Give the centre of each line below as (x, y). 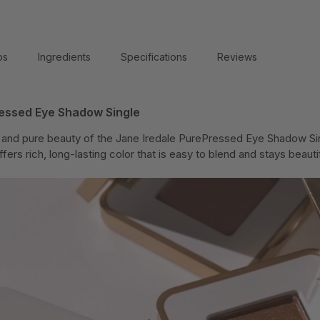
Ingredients (64, 57)
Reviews (237, 57)
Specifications (154, 57)
